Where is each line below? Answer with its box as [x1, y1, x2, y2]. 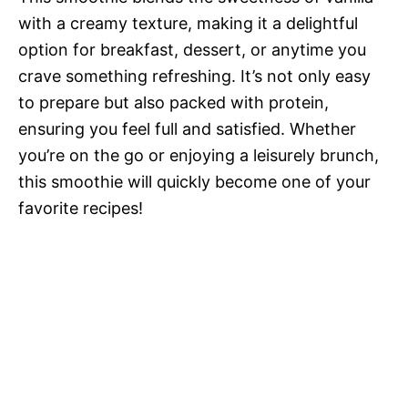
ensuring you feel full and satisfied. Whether [18, 119, 356, 138]
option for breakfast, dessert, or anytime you [18, 40, 366, 59]
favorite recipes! [18, 199, 143, 218]
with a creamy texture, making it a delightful [18, 14, 358, 33]
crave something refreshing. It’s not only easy [18, 66, 371, 86]
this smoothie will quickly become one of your [18, 172, 371, 191]
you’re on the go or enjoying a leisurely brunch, [18, 146, 379, 165]
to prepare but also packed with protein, [18, 93, 329, 112]
